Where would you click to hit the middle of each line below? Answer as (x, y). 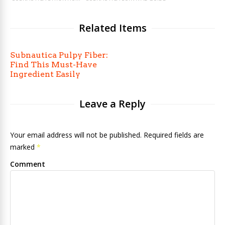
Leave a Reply (113, 104)
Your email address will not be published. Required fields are (107, 135)
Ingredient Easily (45, 74)
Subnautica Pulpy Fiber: (59, 55)
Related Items (113, 28)
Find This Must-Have (53, 65)
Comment (28, 164)
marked (23, 147)
